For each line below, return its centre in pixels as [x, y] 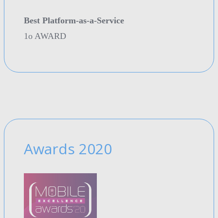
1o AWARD [45, 36]
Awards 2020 [68, 149]
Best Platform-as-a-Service [74, 21]
